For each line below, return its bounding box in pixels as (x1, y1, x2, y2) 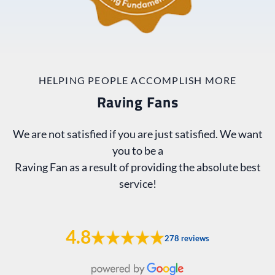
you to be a (112, 143, 163, 157)
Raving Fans (96, 90, 179, 113)
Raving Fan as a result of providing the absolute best (14, 160, 261, 174)
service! (118, 176, 157, 190)
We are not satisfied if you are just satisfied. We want (12, 126, 263, 141)
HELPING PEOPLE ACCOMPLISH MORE (38, 74, 237, 86)
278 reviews (165, 233, 209, 243)
